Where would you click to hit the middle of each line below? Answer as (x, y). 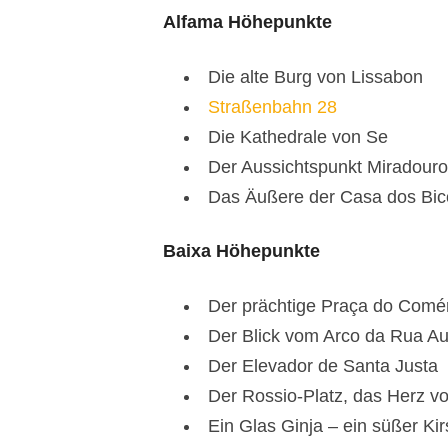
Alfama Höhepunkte (247, 21)
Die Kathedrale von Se (297, 136)
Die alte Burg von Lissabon (315, 76)
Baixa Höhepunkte (241, 250)
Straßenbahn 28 (272, 106)
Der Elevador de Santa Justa (322, 365)
